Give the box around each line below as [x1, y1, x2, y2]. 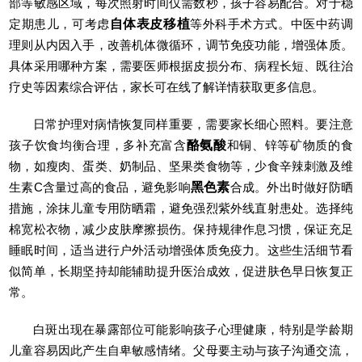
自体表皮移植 [109, 16, 191, 31]
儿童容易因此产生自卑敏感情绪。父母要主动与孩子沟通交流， [9, 343, 353, 357]
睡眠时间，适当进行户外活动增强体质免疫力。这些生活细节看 [9, 242, 353, 257]
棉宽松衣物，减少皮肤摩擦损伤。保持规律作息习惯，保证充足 [9, 221, 353, 236]
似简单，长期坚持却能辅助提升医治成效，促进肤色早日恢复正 [9, 263, 353, 278]
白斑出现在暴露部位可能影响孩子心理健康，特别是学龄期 [33, 322, 353, 336]
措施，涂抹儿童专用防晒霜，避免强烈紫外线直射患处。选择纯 [9, 200, 353, 215]
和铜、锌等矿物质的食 [226, 137, 353, 152]
